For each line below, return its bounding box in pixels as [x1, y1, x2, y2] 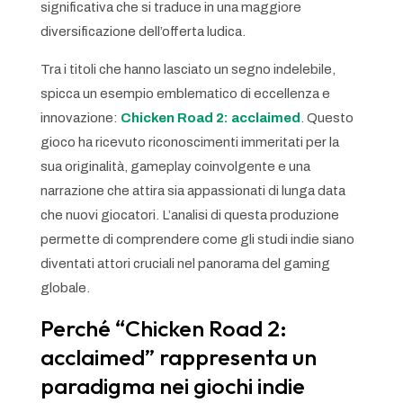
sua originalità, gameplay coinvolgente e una [40, 158, 310, 174]
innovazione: [40, 110, 121, 125]
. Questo [300, 110, 354, 125]
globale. [40, 280, 90, 295]
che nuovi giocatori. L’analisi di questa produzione [40, 207, 339, 222]
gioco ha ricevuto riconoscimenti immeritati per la [40, 134, 339, 149]
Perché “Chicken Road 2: [40, 313, 287, 343]
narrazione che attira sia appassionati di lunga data [40, 183, 345, 198]
